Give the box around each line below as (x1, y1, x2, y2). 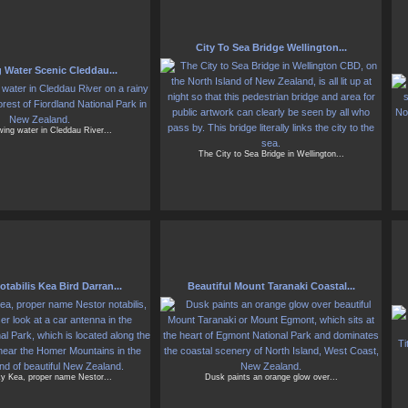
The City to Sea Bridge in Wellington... (198, 149, 344, 159)
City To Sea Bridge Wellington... (195, 42, 347, 54)
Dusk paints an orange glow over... (204, 372, 338, 382)
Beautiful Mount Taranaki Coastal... (187, 280, 355, 292)
